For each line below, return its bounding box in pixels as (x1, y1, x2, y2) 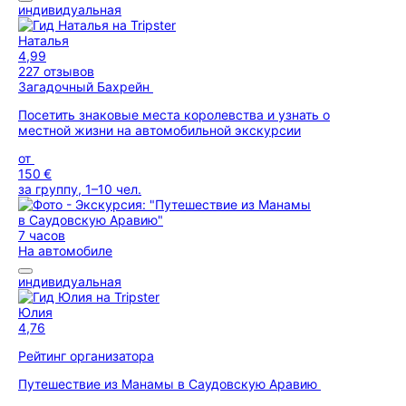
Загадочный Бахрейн (18, 79, 153, 94)
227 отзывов (18, 63, 94, 79)
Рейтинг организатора (18, 348, 154, 363)
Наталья (18, 33, 69, 48)
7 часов (18, 227, 65, 243)
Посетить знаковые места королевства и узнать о (18, 107, 330, 122)
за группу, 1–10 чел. (18, 181, 141, 197)
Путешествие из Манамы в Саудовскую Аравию (18, 376, 321, 391)
